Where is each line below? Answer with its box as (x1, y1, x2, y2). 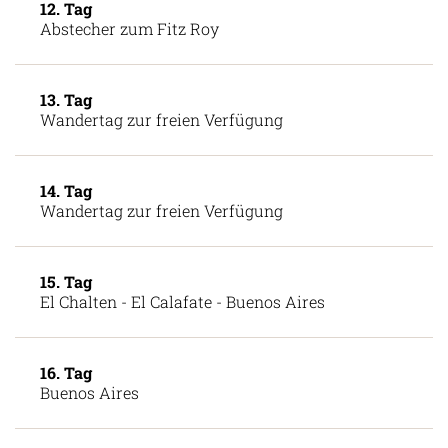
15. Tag (40, 270, 92, 292)
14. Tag (40, 179, 92, 201)
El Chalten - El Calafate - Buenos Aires (40, 290, 325, 312)
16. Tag (40, 361, 92, 383)
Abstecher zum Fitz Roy (40, 17, 219, 39)
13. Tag (40, 88, 92, 110)
